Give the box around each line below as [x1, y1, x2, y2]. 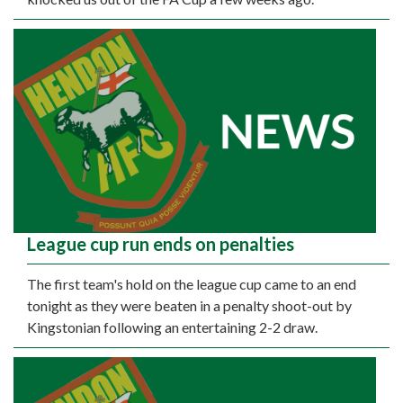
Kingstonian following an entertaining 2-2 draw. [27, 318, 318, 336]
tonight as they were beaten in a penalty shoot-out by [27, 296, 352, 314]
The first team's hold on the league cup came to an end [27, 274, 356, 292]
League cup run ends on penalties [27, 232, 294, 255]
